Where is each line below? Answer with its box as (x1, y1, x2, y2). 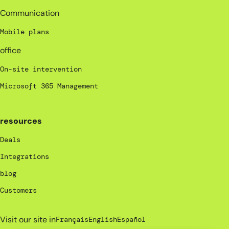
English (88, 215, 117, 224)
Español (117, 215, 146, 224)
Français (56, 215, 88, 224)
